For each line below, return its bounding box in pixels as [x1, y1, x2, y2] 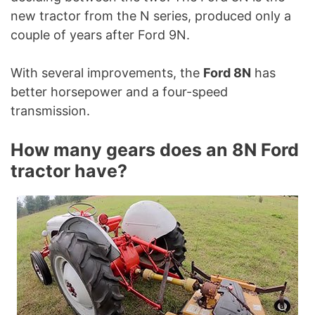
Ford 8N [203, 65, 251, 81]
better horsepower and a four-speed [11, 84, 228, 100]
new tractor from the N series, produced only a [11, 8, 291, 24]
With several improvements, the [11, 65, 203, 81]
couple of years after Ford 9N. [11, 27, 190, 43]
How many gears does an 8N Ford [11, 139, 299, 161]
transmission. [11, 103, 90, 119]
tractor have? [11, 160, 127, 182]
